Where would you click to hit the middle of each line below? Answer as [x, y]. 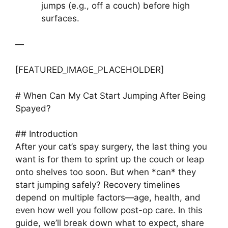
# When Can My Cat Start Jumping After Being [110, 95]
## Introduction [47, 134]
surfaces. [60, 19]
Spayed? [33, 108]
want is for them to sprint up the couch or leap [110, 160]
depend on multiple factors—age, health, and [108, 198]
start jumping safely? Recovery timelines [98, 185]
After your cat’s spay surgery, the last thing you [111, 147]
